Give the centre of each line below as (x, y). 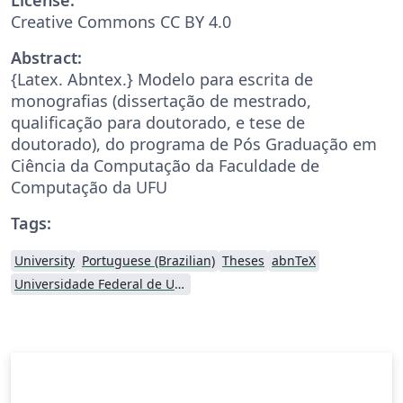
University (45, 260)
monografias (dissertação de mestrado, (161, 100)
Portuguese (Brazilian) (148, 260)
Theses (243, 260)
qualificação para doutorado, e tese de (158, 122)
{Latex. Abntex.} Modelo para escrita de (162, 79)
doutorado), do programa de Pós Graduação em (194, 143)
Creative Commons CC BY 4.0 (121, 21)
